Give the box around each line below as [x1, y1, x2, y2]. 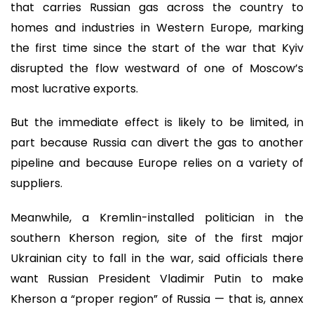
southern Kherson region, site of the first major [11, 229, 303, 246]
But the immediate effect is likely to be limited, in [11, 114, 303, 131]
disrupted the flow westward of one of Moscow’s [11, 60, 303, 76]
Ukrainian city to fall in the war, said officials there [11, 250, 303, 266]
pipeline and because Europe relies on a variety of [11, 155, 303, 172]
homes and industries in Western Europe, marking [11, 19, 303, 36]
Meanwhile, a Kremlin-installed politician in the [11, 209, 303, 226]
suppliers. [11, 175, 62, 192]
